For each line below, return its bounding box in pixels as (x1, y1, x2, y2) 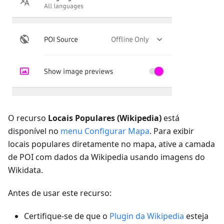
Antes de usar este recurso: (8, 187, 111, 199)
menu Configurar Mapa (60, 125, 149, 137)
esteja (184, 210, 208, 222)
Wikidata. (8, 164, 43, 176)
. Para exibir (149, 125, 194, 137)
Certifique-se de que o (24, 210, 109, 222)
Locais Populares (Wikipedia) (48, 112, 161, 124)
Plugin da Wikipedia (109, 210, 184, 222)
